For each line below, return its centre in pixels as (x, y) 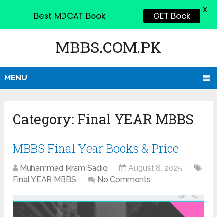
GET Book (172, 16)
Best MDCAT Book (69, 16)
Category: (45, 119)
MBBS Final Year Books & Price (96, 148)
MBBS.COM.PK (108, 47)
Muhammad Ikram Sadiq (64, 168)
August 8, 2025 (155, 168)
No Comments (124, 180)
